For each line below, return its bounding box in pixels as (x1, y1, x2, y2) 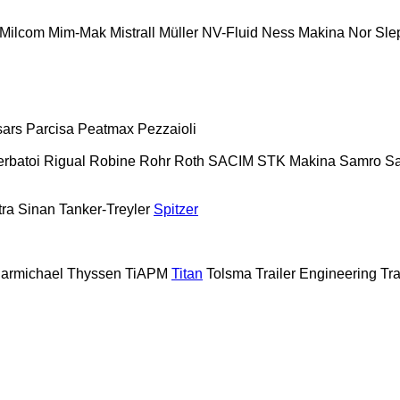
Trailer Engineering (255, 265, 377, 281)
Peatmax (78, 121, 134, 137)
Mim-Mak (48, 24, 106, 40)
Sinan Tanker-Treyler (18, 201, 150, 217)
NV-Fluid (202, 24, 258, 40)
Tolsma (206, 265, 252, 281)
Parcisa (26, 121, 74, 137)
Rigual (44, 153, 86, 169)
